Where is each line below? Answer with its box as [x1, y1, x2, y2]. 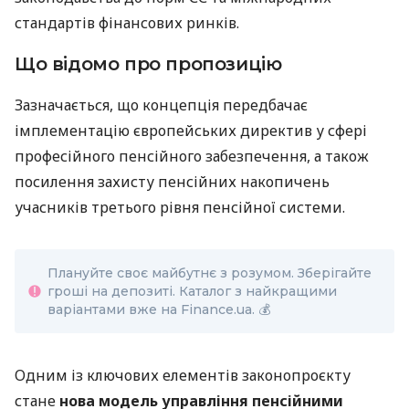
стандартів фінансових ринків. [15, 13, 239, 34]
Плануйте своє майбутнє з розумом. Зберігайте [47, 265, 372, 282]
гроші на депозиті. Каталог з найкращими [47, 283, 337, 300]
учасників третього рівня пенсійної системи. [15, 197, 345, 218]
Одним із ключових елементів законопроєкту [15, 365, 351, 386]
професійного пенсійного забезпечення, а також [15, 146, 369, 167]
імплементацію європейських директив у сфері [15, 121, 367, 142]
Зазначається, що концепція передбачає [15, 95, 308, 116]
